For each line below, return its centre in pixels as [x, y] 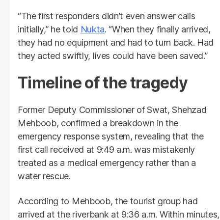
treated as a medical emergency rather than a [107, 163]
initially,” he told [49, 29]
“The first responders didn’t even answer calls [107, 16]
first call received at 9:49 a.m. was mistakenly [106, 149]
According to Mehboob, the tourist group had [108, 201]
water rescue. [44, 176]
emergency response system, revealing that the [111, 136]
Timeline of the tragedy [103, 82]
